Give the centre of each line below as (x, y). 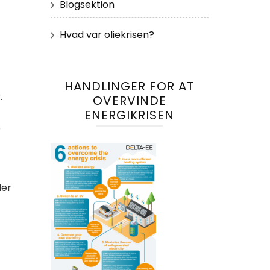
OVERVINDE (129, 100)
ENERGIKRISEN (130, 115)
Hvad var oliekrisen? (107, 34)
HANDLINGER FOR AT (130, 86)
